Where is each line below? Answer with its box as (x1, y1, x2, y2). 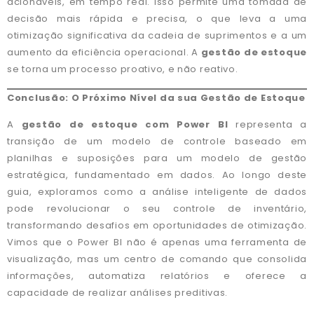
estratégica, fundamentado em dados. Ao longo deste (7, 168, 307, 182)
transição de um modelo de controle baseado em (7, 135, 307, 149)
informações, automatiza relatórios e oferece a (7, 269, 307, 283)
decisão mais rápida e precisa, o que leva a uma (7, 12, 307, 26)
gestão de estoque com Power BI (21, 118, 228, 132)
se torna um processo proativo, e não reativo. (7, 62, 238, 76)
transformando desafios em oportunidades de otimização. (7, 219, 307, 233)
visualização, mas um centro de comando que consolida (7, 252, 307, 266)
